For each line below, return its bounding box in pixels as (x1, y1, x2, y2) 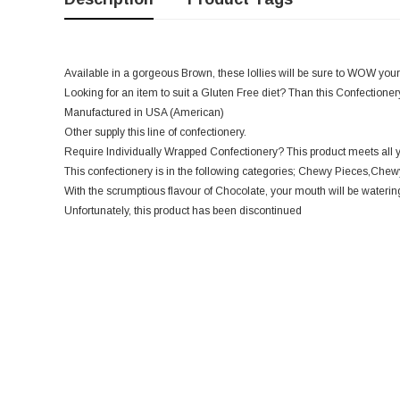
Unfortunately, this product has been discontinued (64, 204, 302, 218)
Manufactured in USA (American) (64, 106, 224, 120)
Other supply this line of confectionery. (64, 126, 246, 139)
